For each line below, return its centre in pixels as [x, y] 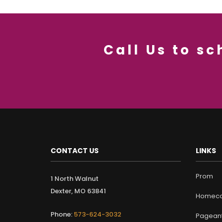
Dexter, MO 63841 [78, 191]
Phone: [61, 215]
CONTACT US [75, 151]
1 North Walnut [75, 179]
